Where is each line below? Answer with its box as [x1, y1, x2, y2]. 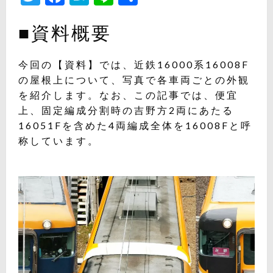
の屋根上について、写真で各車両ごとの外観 [18, 73, 250, 85]
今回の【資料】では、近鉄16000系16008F [18, 58, 249, 70]
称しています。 [18, 134, 99, 146]
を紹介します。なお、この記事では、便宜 [18, 88, 238, 101]
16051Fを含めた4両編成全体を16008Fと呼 [18, 119, 252, 131]
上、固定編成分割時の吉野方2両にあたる [18, 104, 234, 116]
